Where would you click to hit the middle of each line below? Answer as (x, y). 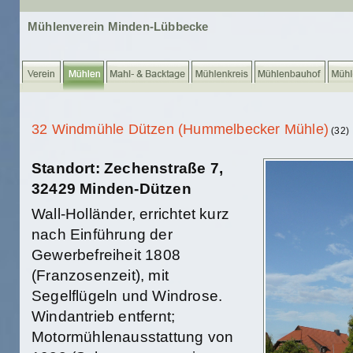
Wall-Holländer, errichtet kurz (130, 214)
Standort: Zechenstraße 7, (127, 168)
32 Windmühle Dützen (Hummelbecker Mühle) (180, 129)
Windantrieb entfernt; (104, 316)
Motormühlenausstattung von (133, 337)
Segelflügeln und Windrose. (127, 296)
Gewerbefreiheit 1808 (106, 255)
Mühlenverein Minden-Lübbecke (118, 26)
